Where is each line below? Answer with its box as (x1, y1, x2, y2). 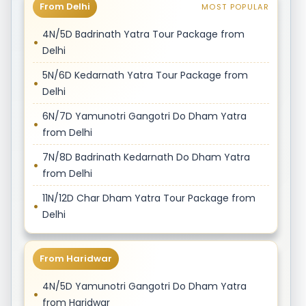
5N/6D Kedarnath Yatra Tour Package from (42, 68, 248, 82)
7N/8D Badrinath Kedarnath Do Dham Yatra (42, 150, 250, 164)
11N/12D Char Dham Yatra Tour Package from (42, 191, 255, 205)
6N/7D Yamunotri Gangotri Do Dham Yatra (42, 109, 247, 123)
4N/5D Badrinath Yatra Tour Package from (42, 27, 245, 41)
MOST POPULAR (201, 1, 269, 12)
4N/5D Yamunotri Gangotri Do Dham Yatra (42, 279, 247, 293)
